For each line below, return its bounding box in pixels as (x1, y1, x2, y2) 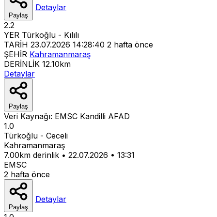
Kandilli (80, 111, 108, 121)
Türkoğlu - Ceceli (4, 130, 68, 140)
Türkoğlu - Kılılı (22, 30, 79, 40)
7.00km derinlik (4, 150, 59, 160)
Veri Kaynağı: (4, 111, 55, 121)
